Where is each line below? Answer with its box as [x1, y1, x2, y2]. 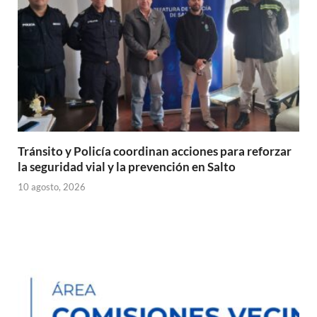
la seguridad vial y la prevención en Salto [18, 158, 236, 174]
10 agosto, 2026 [18, 181, 86, 193]
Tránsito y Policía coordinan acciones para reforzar [18, 143, 292, 158]
